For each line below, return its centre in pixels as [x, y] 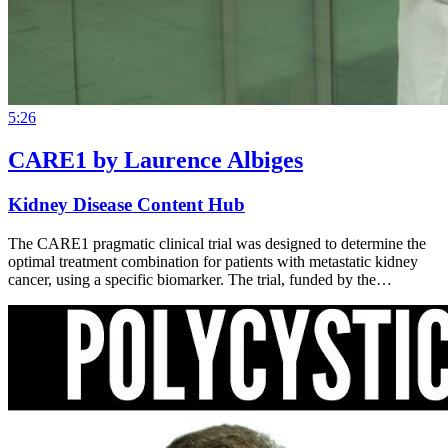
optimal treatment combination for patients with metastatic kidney [213, 261]
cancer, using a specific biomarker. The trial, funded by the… [200, 279]
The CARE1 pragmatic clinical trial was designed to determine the [217, 243]
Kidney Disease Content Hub [126, 204]
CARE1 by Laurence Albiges [155, 160]
